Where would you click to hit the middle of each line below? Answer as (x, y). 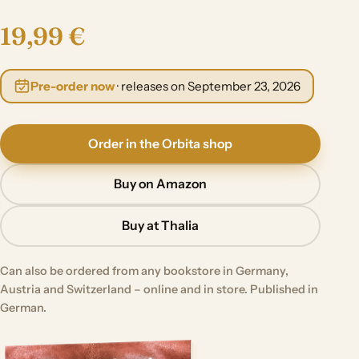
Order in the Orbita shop (160, 143)
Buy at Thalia (160, 226)
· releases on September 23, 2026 (207, 86)
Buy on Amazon (160, 184)
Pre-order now (72, 86)
